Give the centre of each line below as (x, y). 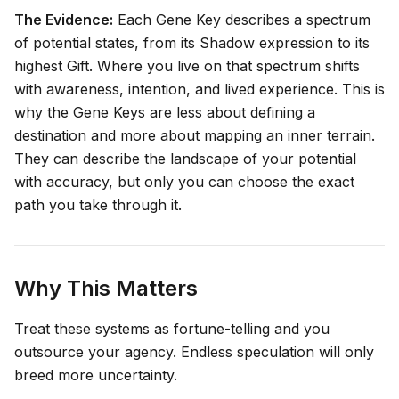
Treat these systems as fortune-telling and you (172, 329)
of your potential (297, 159)
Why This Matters (106, 289)
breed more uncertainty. (96, 375)
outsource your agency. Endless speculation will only (194, 352)
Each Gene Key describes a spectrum (242, 20)
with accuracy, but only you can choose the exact (184, 182)
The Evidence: (64, 20)
